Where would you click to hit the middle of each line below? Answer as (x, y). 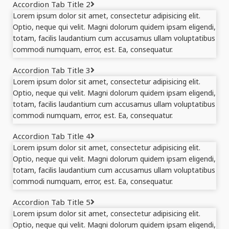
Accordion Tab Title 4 (52, 136)
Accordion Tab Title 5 (52, 202)
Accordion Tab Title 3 (52, 70)
